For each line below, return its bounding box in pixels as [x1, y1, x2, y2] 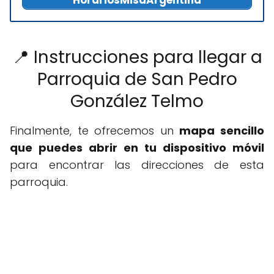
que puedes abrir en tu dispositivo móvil [10, 140, 264, 156]
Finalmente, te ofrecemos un [10, 123, 180, 139]
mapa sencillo [179, 123, 265, 139]
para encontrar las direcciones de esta [10, 157, 264, 173]
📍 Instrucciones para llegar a [12, 45, 262, 70]
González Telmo [70, 89, 204, 114]
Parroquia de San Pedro [37, 67, 237, 92]
